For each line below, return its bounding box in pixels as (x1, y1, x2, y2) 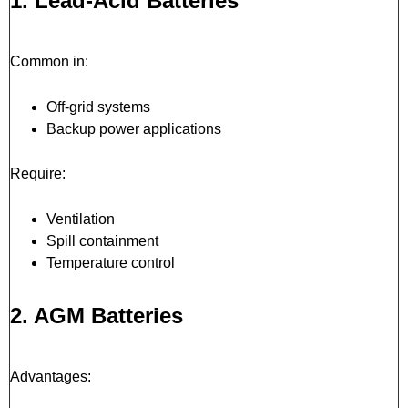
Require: (10, 165, 66, 181)
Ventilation (46, 210, 115, 227)
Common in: (10, 53, 88, 69)
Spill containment (46, 232, 158, 249)
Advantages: (10, 368, 91, 384)
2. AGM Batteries (10, 302, 183, 328)
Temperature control (46, 254, 175, 270)
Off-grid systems (46, 98, 150, 115)
